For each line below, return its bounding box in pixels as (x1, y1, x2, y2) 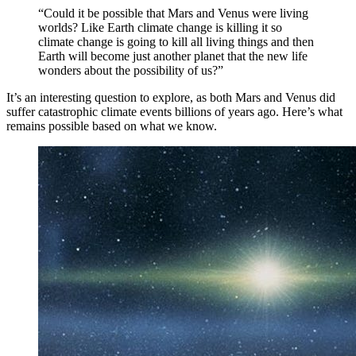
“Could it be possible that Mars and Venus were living (38, 6, 308, 21)
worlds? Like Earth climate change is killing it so (38, 21, 282, 35)
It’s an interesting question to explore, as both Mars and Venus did (6, 91, 335, 105)
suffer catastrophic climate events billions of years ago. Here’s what (6, 105, 342, 119)
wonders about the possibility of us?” (38, 64, 223, 78)
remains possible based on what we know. (6, 119, 217, 133)
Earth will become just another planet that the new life (38, 49, 308, 64)
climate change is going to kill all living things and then (38, 35, 314, 49)
